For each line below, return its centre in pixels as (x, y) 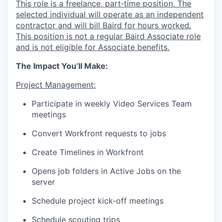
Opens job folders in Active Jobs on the (106, 171)
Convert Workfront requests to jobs (99, 133)
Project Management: (56, 85)
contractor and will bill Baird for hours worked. (104, 25)
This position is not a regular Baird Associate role (108, 36)
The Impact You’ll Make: (62, 66)
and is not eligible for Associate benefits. (93, 47)
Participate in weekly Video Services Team (112, 104)
